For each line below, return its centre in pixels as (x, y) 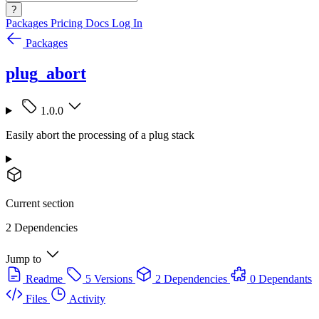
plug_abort (46, 73)
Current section (40, 203)
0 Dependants (281, 278)
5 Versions (109, 278)
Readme (44, 278)
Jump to (23, 258)
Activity (87, 298)
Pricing (68, 23)
